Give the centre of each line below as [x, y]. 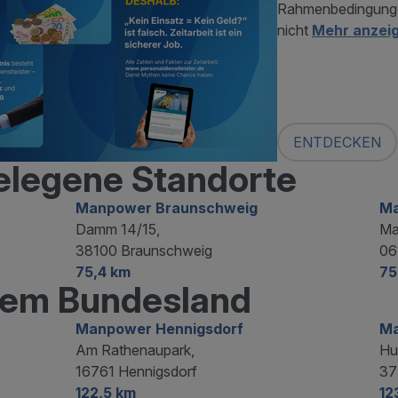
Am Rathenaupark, [135, 350]
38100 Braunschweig [144, 251]
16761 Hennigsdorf [137, 371]
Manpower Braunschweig [167, 208]
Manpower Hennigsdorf [160, 329]
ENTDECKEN [337, 142]
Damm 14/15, [118, 229]
